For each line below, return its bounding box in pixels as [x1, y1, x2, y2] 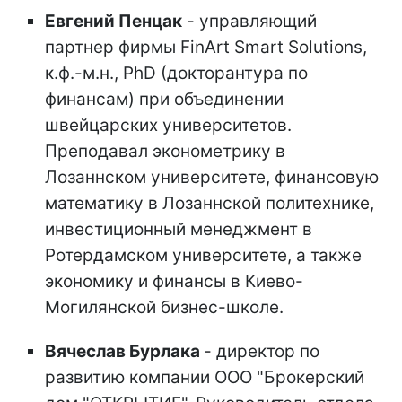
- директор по [204, 340, 319, 362]
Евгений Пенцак [45, 10, 182, 31]
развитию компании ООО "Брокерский [45, 366, 364, 388]
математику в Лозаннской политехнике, [45, 192, 374, 214]
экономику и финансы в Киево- [45, 270, 303, 292]
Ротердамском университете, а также [45, 244, 362, 266]
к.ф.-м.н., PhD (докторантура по [45, 62, 308, 83]
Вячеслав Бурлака [45, 340, 204, 362]
